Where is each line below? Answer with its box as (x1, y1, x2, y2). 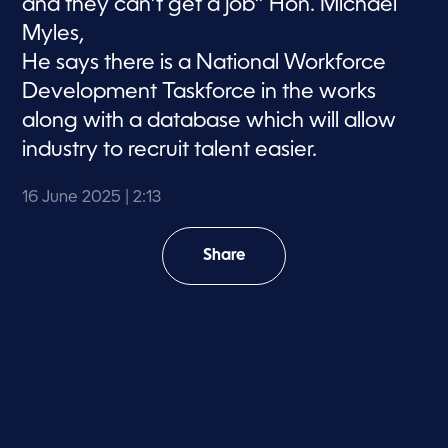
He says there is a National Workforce (22, 52, 387, 74)
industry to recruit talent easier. (22, 139, 318, 161)
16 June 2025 (22, 189, 122, 206)
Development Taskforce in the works (22, 81, 377, 103)
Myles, (22, 23, 86, 45)
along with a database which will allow (22, 110, 397, 132)
